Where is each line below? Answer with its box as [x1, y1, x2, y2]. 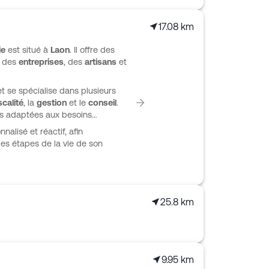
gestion [37, 98, 67, 107]
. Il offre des [70, 45, 115, 55]
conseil [88, 98, 116, 107]
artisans [85, 57, 116, 67]
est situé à [5, 45, 50, 55]
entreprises [19, 57, 64, 67]
